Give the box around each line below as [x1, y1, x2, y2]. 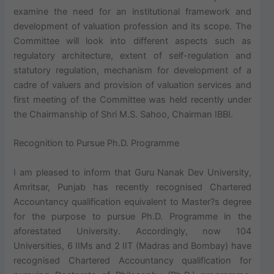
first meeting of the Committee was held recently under [13, 94, 251, 106]
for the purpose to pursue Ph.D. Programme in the [13, 210, 251, 222]
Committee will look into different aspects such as [13, 35, 251, 47]
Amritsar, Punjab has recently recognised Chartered [13, 181, 251, 193]
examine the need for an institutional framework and [13, 6, 251, 18]
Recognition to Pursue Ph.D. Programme [13, 138, 180, 149]
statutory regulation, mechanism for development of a [13, 65, 251, 76]
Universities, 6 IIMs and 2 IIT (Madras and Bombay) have [13, 240, 251, 251]
